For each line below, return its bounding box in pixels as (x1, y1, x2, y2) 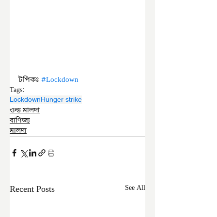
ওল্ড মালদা (10, 106, 40, 115)
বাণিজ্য (10, 116, 30, 125)
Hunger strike (41, 95, 82, 103)
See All (125, 184, 145, 193)
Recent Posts (10, 184, 55, 195)
